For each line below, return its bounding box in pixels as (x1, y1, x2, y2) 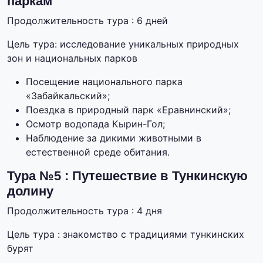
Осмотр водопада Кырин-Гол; (26, 118, 165, 130)
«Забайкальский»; (26, 90, 110, 102)
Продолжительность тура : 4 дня (7, 205, 162, 217)
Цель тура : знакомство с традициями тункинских (7, 228, 244, 241)
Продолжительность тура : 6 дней (7, 15, 168, 27)
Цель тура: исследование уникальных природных (7, 38, 239, 50)
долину (7, 184, 53, 199)
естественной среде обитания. (26, 146, 170, 159)
